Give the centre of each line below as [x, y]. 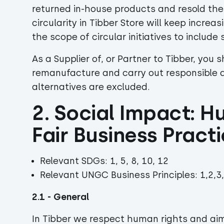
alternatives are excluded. [91, 87]
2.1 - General [62, 197]
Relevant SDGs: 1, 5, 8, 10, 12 [104, 161]
